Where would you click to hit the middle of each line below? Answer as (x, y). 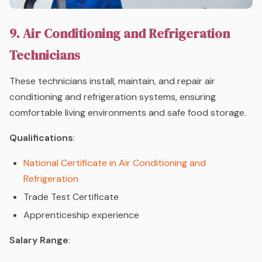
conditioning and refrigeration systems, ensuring (113, 97)
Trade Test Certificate (71, 197)
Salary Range (39, 240)
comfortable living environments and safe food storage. (128, 113)
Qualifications (41, 138)
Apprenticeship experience (81, 215)
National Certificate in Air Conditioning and (115, 163)
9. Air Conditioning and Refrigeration (120, 34)
